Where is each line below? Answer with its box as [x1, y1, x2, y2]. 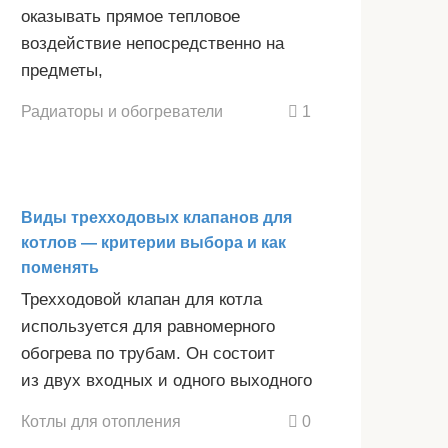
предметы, [21, 61, 103, 81]
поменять [21, 259, 99, 277]
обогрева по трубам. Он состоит [21, 344, 275, 364]
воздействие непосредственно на [21, 34, 284, 54]
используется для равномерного [21, 317, 275, 337]
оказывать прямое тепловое [21, 7, 240, 27]
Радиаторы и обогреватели [21, 102, 223, 121]
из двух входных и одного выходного [21, 371, 312, 391]
